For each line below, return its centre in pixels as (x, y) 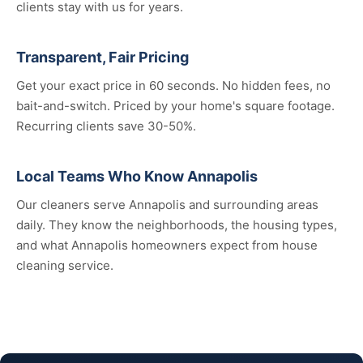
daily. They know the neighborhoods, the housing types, (177, 225)
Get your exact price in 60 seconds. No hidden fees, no (173, 85)
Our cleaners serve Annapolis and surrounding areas (167, 205)
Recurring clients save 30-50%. (106, 126)
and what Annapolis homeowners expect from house (167, 245)
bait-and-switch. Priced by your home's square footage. (175, 106)
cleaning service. (65, 265)
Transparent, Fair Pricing (102, 57)
